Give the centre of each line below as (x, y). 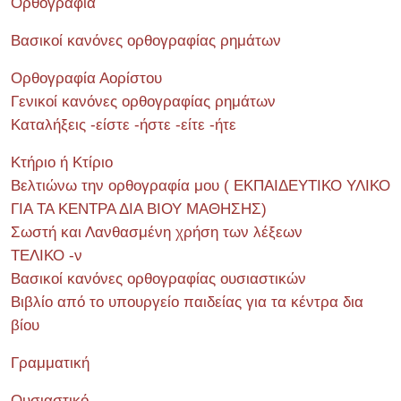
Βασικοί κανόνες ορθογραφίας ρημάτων (146, 41)
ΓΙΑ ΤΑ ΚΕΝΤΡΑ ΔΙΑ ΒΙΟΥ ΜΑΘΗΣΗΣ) (139, 209)
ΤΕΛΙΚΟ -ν (47, 256)
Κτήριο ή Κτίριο (62, 162)
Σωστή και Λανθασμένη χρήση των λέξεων (157, 232)
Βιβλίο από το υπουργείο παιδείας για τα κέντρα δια (187, 302)
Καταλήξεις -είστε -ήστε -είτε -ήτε (124, 125)
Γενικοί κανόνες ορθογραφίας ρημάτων (143, 102)
